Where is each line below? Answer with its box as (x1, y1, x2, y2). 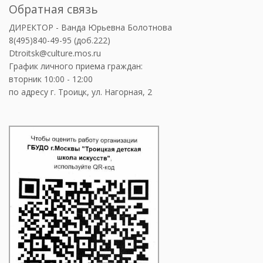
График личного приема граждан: (9, 60, 143, 72)
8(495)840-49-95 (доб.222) (9, 34, 110, 46)
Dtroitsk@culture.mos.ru (9, 47, 101, 59)
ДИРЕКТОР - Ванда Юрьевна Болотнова (9, 21, 172, 33)
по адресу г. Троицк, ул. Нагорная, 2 (9, 86, 152, 97)
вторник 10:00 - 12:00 (9, 73, 93, 85)
